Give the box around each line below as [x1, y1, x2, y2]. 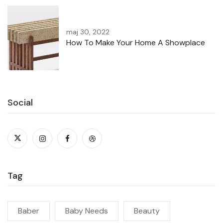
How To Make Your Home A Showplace [66, 37, 205, 48]
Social [7, 97, 33, 109]
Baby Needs [65, 206, 108, 217]
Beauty [134, 206, 160, 217]
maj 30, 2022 [66, 27, 110, 37]
